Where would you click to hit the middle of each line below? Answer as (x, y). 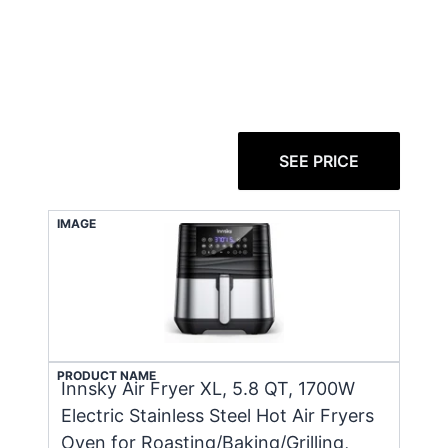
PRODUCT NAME (106, 375)
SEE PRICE (318, 160)
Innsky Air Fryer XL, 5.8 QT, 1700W (208, 388)
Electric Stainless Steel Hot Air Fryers (217, 415)
